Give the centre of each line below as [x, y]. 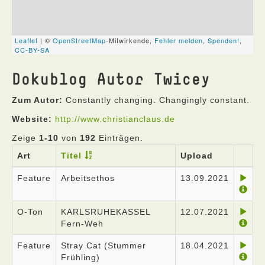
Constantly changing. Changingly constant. [156, 100]
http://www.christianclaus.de [115, 119]
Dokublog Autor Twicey [111, 78]
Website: [32, 119]
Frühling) [80, 257]
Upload [197, 156]
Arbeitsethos [88, 178]
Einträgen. [119, 138]
